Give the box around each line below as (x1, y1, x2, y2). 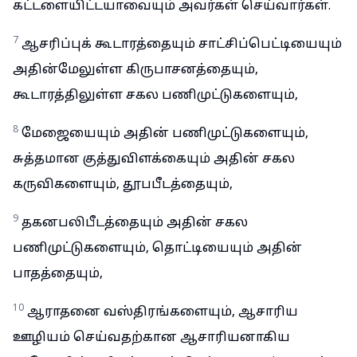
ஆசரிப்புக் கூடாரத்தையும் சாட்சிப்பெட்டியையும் (22, 37, 342, 53)
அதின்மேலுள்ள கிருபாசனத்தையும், (13, 62, 258, 78)
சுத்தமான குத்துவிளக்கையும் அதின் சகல (13, 151, 295, 167)
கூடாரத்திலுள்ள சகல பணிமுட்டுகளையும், (13, 88, 298, 104)
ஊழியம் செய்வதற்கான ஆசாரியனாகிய (13, 330, 290, 346)
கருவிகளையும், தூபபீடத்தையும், (13, 177, 233, 193)
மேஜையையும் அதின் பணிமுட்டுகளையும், (22, 126, 308, 142)
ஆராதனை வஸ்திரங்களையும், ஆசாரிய (27, 304, 298, 320)
